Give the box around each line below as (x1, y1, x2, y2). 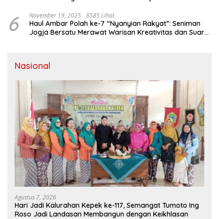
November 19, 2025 (29, 11, 81, 20)
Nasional (15, 60, 50, 71)
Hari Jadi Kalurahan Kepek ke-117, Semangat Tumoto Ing (15, 201, 199, 210)
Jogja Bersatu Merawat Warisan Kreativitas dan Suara (29, 27, 209, 37)
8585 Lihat (86, 11, 114, 20)
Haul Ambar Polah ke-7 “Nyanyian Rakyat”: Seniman (29, 19, 200, 28)
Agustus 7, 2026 (15, 193, 56, 202)
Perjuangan (29, 36, 67, 45)
